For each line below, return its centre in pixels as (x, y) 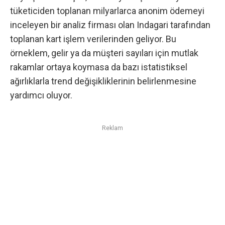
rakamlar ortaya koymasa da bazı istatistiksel (99, 67)
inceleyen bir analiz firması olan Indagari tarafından (110, 25)
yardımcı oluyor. (41, 95)
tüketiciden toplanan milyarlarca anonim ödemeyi (107, 11)
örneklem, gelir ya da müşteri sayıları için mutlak (104, 53)
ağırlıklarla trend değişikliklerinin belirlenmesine (103, 81)
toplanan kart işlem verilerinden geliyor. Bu (93, 39)
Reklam (113, 128)
